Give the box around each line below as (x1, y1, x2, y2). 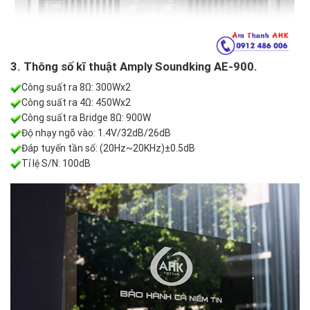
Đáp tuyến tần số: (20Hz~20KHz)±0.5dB (21, 143, 195, 154)
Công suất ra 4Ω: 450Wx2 (21, 97, 131, 109)
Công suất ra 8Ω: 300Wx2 (21, 82, 131, 93)
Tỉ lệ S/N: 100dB (21, 158, 91, 170)
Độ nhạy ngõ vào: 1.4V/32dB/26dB (21, 127, 171, 139)
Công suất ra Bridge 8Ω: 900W (21, 112, 151, 124)
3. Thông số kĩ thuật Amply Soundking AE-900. (10, 59, 257, 73)
